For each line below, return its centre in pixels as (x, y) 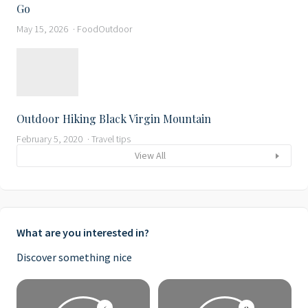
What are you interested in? (83, 233)
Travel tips (111, 139)
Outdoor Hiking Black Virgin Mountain (114, 119)
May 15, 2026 (42, 29)
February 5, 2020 (49, 139)
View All (150, 156)
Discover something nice (74, 257)
